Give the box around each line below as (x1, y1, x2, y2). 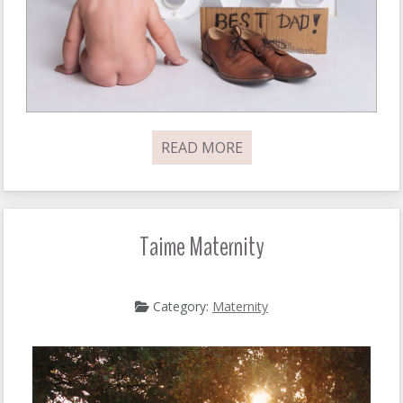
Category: (149, 298, 212, 316)
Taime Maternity (139, 228, 264, 266)
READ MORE (160, 138, 243, 158)
